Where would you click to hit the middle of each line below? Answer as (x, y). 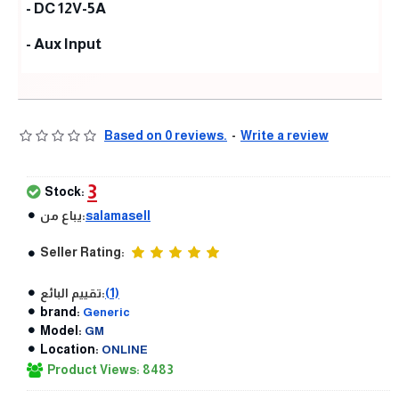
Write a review (285, 135)
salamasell (118, 215)
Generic (106, 312)
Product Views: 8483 (110, 369)
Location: (69, 349)
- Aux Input (64, 44)
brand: (60, 311)
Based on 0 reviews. (166, 135)
